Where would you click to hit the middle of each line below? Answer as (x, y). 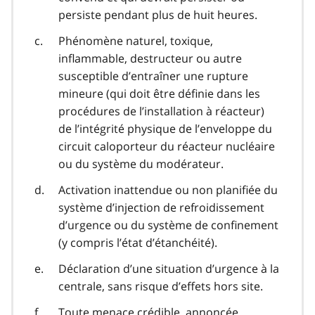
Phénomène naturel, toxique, (136, 41)
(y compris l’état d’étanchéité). (138, 243)
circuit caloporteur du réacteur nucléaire (167, 147)
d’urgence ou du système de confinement (168, 225)
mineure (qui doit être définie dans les (159, 94)
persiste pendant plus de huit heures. (158, 15)
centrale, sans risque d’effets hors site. (161, 287)
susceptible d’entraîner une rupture (153, 76)
